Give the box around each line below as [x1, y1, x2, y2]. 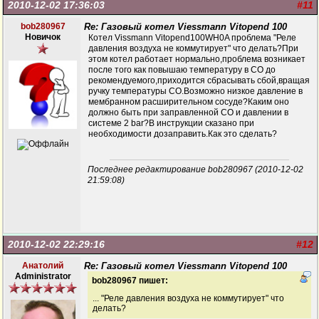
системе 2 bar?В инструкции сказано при [88, 118, 254, 128]
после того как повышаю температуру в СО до [88, 65, 276, 75]
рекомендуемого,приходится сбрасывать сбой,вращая [88, 75, 310, 85]
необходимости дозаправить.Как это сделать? [88, 129, 277, 139]
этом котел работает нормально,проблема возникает [88, 54, 305, 64]
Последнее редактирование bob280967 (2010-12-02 [88, 164, 303, 174]
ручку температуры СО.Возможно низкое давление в [88, 86, 303, 96]
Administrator [14, 271, 71, 281]
